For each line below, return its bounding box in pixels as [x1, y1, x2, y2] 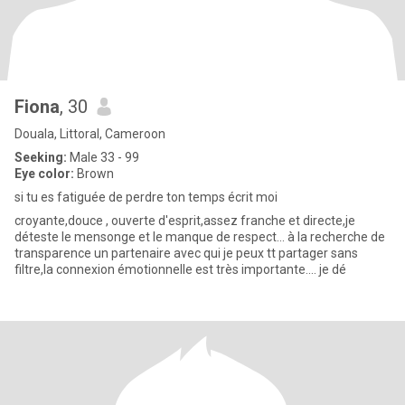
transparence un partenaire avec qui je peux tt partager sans [14, 246, 358, 260]
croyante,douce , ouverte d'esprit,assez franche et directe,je [14, 213, 355, 228]
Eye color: [14, 166, 74, 181]
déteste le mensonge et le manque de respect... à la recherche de [14, 230, 385, 244]
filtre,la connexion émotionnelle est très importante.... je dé [14, 262, 346, 277]
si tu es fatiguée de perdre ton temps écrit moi [14, 190, 278, 204]
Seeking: [14, 150, 67, 165]
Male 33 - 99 [67, 150, 139, 165]
